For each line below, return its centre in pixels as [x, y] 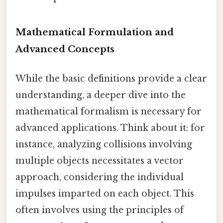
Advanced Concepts [65, 49]
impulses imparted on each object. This [105, 194]
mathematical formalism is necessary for [109, 112]
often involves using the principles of [100, 210]
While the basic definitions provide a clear [111, 79]
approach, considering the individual [100, 177]
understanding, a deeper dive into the [101, 95]
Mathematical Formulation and [95, 32]
